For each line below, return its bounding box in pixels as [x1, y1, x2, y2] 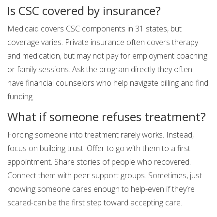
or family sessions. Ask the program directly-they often [7, 64, 192, 75]
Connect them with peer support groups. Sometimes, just [7, 170, 202, 181]
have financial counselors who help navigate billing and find [7, 77, 208, 89]
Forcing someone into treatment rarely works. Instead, [7, 129, 194, 140]
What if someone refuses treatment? [7, 108, 206, 125]
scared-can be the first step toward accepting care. [7, 197, 182, 208]
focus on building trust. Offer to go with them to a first [7, 143, 190, 154]
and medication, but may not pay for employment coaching [7, 50, 207, 62]
